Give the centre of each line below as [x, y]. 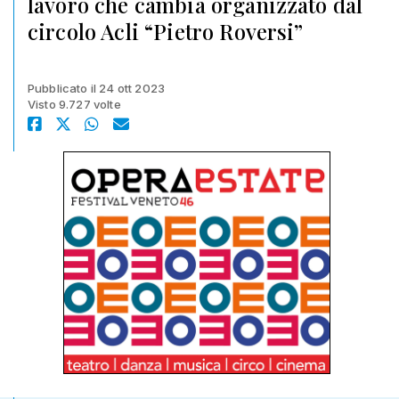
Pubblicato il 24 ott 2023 [96, 88]
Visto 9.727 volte [74, 104]
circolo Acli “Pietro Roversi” [166, 31]
